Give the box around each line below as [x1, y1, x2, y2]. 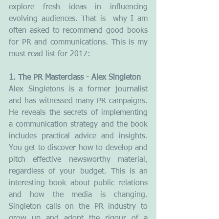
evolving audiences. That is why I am [9, 15, 148, 23]
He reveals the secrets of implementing [9, 109, 148, 117]
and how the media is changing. [9, 191, 148, 199]
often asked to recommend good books [9, 26, 148, 35]
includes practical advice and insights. [9, 132, 148, 140]
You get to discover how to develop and [9, 144, 148, 152]
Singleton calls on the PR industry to [9, 202, 148, 211]
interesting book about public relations [9, 179, 148, 187]
